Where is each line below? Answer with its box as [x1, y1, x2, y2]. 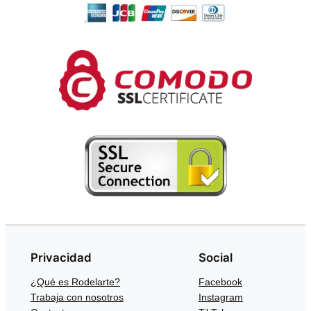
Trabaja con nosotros [30, 292, 124, 303]
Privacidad [30, 251, 92, 265]
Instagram [198, 292, 243, 303]
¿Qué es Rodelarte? [30, 276, 120, 288]
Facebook [198, 276, 242, 288]
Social [198, 251, 233, 265]
